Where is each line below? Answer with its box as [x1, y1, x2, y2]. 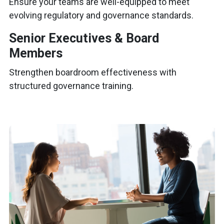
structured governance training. [9, 80, 133, 91]
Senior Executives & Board [9, 31, 159, 45]
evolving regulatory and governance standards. [9, 10, 193, 20]
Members [9, 46, 62, 60]
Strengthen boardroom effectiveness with [9, 67, 176, 77]
